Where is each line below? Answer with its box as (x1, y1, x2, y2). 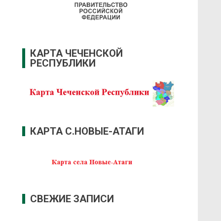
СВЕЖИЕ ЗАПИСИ (30, 193, 114, 205)
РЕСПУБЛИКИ (30, 57, 96, 70)
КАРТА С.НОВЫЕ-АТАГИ (30, 125, 145, 137)
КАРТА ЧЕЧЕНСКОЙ (30, 47, 123, 60)
